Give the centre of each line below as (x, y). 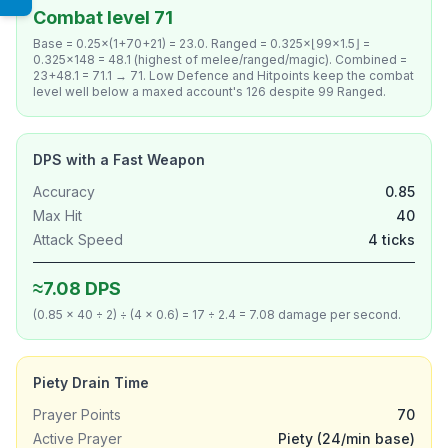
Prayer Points (77, 414)
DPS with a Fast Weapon (119, 159)
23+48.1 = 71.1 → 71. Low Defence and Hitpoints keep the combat (223, 75)
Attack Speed (78, 239)
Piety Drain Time (91, 382)
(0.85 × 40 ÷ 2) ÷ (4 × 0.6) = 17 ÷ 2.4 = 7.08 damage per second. (217, 314)
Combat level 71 (103, 17)
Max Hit (57, 215)
